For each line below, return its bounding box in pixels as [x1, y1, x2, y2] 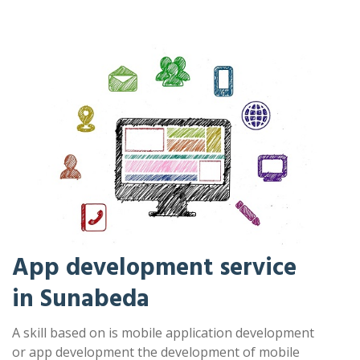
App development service [12, 247, 297, 287]
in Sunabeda [12, 279, 149, 318]
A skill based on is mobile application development [12, 323, 314, 342]
